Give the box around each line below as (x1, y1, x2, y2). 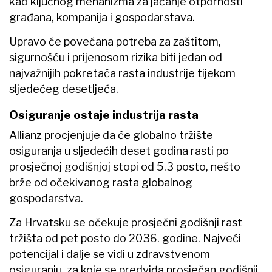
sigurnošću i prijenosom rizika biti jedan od (9, 51, 222, 64)
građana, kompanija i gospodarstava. (9, 11, 195, 24)
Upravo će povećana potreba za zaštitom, (9, 35, 221, 49)
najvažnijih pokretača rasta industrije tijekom (9, 67, 236, 80)
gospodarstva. (9, 192, 83, 205)
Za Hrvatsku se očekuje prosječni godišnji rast (9, 216, 242, 229)
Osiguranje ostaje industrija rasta (9, 108, 199, 123)
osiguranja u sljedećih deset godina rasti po (9, 144, 229, 158)
